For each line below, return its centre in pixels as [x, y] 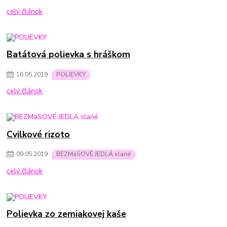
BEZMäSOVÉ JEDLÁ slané [94, 154]
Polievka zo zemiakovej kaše [67, 214]
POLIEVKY [71, 74]
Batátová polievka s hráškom [69, 54]
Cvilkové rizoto [39, 134]
